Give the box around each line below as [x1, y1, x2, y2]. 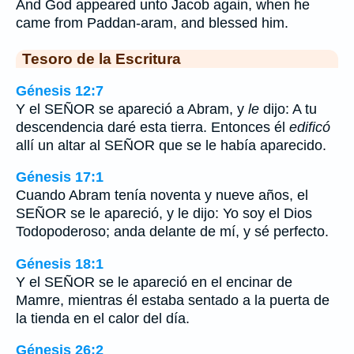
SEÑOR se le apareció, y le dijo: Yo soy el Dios [16, 205, 312, 222]
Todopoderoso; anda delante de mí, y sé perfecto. [16, 224, 329, 240]
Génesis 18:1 [16, 255, 104, 272]
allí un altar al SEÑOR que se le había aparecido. [16, 137, 326, 153]
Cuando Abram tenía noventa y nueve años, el [16, 187, 308, 204]
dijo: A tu [259, 100, 317, 117]
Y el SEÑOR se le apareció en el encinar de [16, 273, 292, 290]
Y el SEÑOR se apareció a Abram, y [16, 100, 248, 117]
